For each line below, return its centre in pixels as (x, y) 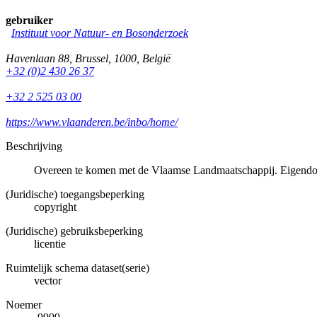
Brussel (92, 58)
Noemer (24, 304)
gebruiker (29, 20)
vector (48, 280)
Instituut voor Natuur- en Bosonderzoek (100, 33)
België (156, 58)
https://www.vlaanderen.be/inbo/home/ (92, 122)
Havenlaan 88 (38, 58)
